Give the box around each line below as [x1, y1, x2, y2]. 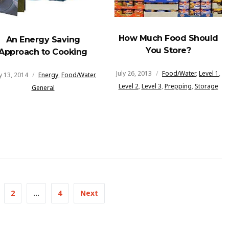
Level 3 [141, 82, 162, 91]
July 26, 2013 [116, 69, 152, 78]
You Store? [146, 45, 191, 56]
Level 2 [118, 82, 139, 91]
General [31, 83, 55, 93]
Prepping [164, 82, 192, 91]
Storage [194, 82, 218, 91]
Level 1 [199, 69, 219, 78]
